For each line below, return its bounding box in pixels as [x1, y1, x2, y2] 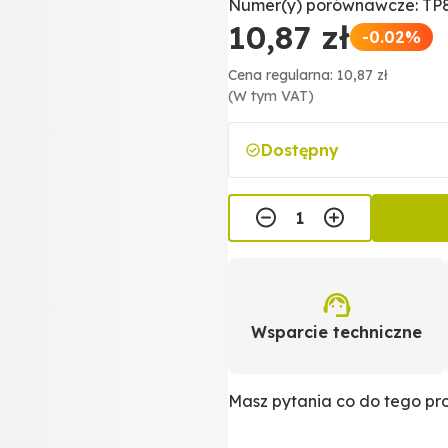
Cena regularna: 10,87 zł [228, 66, 388, 84]
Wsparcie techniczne [251, 322, 423, 342]
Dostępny [261, 140, 339, 160]
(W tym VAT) [228, 87, 314, 105]
